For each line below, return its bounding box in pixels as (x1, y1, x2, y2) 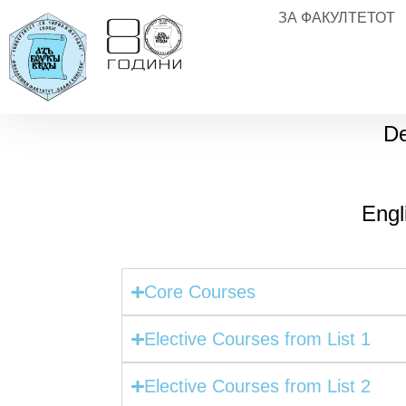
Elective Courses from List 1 (143, 329, 371, 350)
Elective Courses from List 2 (143, 376, 371, 397)
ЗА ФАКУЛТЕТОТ (277, 10, 395, 25)
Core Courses (143, 282, 256, 303)
